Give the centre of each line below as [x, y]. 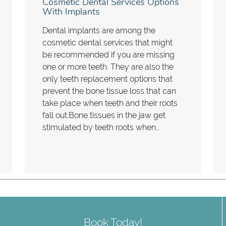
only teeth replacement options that [107, 79]
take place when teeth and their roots [110, 103]
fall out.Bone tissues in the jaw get [104, 115]
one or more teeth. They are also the [108, 67]
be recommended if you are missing [108, 54]
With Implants [71, 11]
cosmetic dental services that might [107, 42]
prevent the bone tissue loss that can [109, 91]
